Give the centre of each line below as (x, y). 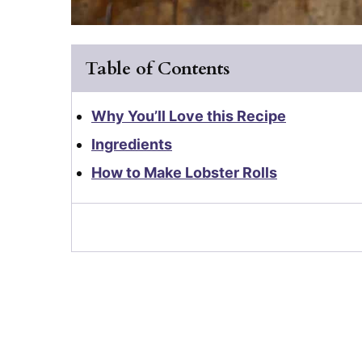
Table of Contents (158, 69)
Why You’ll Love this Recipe (189, 116)
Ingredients (132, 145)
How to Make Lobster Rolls (184, 173)
